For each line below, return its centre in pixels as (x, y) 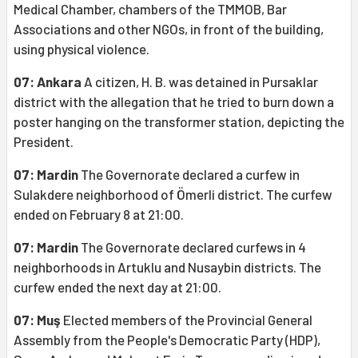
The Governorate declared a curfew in (189, 175)
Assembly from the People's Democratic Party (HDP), (167, 340)
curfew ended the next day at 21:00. (117, 287)
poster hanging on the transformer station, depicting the (179, 122)
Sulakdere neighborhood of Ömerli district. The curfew (173, 195)
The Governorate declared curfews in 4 (192, 247)
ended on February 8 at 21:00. (99, 215)
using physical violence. (82, 49)
